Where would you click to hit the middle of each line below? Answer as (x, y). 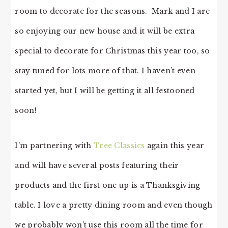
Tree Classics (119, 145)
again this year (175, 145)
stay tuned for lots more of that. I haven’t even (105, 70)
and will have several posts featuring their (97, 165)
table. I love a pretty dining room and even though (114, 205)
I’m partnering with (54, 145)
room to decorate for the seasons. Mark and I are (112, 11)
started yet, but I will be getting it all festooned (105, 90)
